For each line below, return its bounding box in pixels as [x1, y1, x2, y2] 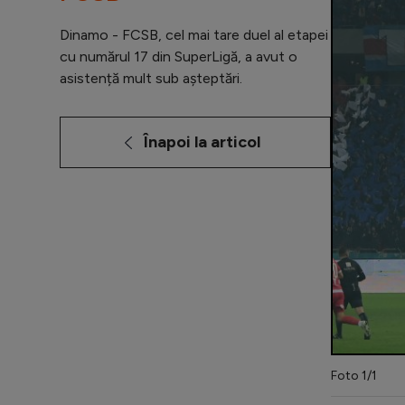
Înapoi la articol [143, 132, 260, 152]
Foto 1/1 [331, 368, 377, 383]
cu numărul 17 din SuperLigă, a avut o [60, 48, 297, 65]
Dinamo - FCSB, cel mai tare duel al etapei [60, 26, 328, 43]
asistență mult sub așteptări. [60, 70, 242, 87]
